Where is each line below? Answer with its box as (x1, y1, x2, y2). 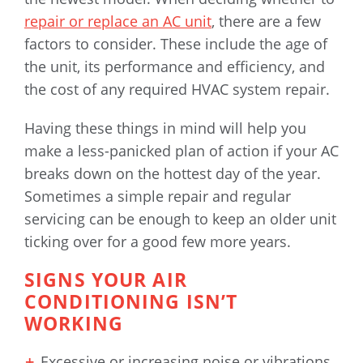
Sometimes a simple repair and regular (24, 186, 291, 207)
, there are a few (211, 11, 321, 32)
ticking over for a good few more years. (24, 232, 291, 252)
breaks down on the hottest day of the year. (24, 164, 321, 184)
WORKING (24, 311, 123, 337)
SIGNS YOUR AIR (24, 267, 187, 293)
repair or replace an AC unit (24, 11, 211, 32)
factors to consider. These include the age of (24, 34, 327, 54)
